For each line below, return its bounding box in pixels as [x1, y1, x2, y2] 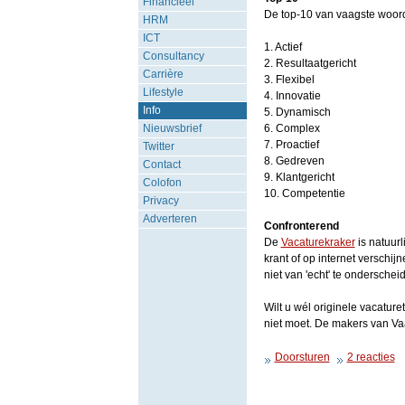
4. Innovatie [263, 89, 321, 102]
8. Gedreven [263, 155, 325, 167]
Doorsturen [274, 351, 330, 363]
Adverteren [142, 212, 197, 225]
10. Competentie [263, 187, 345, 200]
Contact [142, 158, 181, 171]
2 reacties [346, 351, 395, 363]
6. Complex [263, 122, 320, 135]
